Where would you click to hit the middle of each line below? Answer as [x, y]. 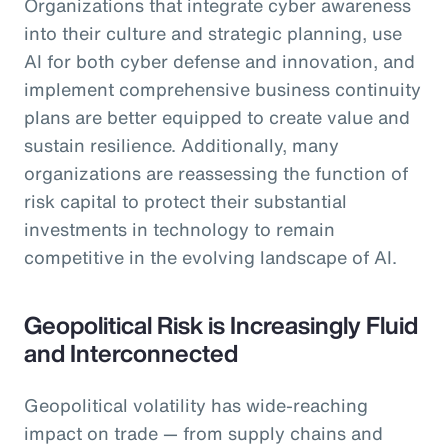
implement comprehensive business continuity [222, 89]
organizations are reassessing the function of [216, 173]
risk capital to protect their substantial [185, 201]
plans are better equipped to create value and [217, 117]
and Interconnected [131, 353]
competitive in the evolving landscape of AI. [210, 257]
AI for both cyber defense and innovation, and [219, 61]
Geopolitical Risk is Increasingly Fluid [221, 325]
